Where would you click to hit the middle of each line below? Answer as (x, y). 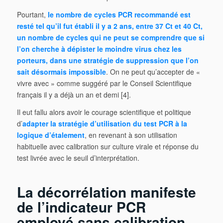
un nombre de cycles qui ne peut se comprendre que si (111, 37)
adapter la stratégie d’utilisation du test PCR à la (105, 123)
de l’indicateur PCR (81, 207)
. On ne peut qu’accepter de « (153, 71)
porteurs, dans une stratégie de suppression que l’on (108, 60)
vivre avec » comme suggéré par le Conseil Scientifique (104, 83)
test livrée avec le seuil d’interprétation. (78, 158)
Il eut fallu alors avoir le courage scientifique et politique (104, 112)
